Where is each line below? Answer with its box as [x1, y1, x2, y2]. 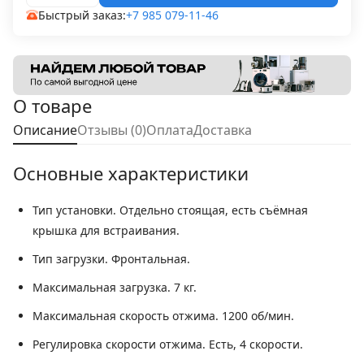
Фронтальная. [108, 251, 190, 267]
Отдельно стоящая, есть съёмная [116, 202, 308, 219]
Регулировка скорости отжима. [32, 336, 206, 353]
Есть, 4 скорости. [206, 336, 303, 353]
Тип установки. [32, 202, 116, 219]
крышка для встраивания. [32, 223, 180, 239]
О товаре [13, 93, 92, 119]
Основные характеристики [13, 161, 249, 186]
